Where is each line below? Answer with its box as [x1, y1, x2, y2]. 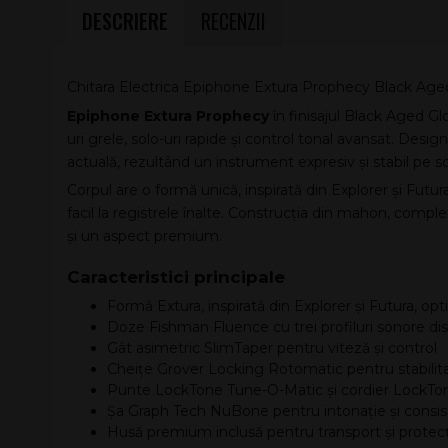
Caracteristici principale [67, 267, 285, 287]
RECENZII [201, 6, 266, 36]
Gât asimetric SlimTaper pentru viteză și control [107, 339, 437, 357]
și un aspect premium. [67, 227, 222, 245]
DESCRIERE [82, 6, 168, 36]
